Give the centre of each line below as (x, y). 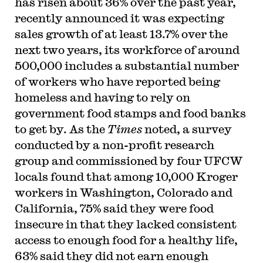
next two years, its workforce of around (127, 50)
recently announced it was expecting (119, 18)
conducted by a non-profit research (114, 145)
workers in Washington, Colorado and (123, 192)
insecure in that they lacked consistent (125, 224)
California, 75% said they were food (114, 208)
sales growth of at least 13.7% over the (121, 34)
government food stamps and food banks (130, 113)
